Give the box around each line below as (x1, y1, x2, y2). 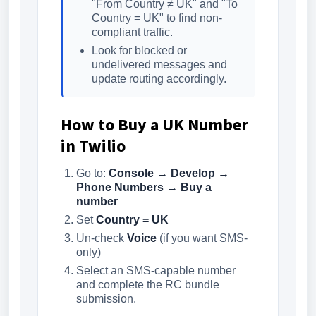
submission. (76, 293, 136, 305)
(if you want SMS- (157, 232, 248, 244)
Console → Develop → (109, 167, 229, 179)
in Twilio (61, 135, 126, 157)
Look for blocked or (92, 44, 187, 56)
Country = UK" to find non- (92, 12, 222, 24)
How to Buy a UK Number (61, 114, 248, 135)
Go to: (76, 167, 109, 179)
